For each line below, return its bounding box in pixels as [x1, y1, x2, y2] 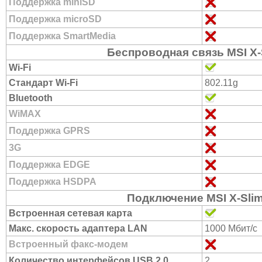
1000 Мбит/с [205, 223, 257, 233]
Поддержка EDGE [9, 160, 90, 170]
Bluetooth [9, 93, 53, 103]
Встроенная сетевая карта [9, 208, 132, 218]
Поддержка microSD [9, 14, 102, 24]
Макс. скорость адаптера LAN [9, 223, 147, 233]
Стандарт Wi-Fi [9, 78, 78, 88]
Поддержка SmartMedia [9, 31, 116, 41]
